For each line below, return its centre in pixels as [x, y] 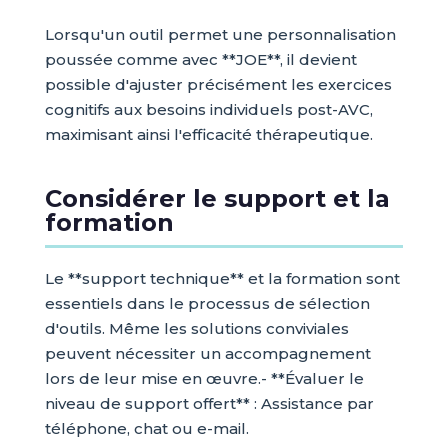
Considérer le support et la [217, 199]
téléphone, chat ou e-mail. [146, 429]
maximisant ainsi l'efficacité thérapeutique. [208, 135]
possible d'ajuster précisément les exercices [218, 85]
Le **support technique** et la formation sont [222, 279]
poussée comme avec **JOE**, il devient [200, 60]
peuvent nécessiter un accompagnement [207, 354]
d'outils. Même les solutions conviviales [196, 329]
